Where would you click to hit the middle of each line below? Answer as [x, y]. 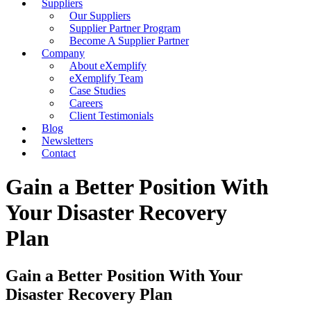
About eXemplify [108, 66]
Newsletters [67, 141]
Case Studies [98, 91]
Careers [86, 103]
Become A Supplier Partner [129, 41]
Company [63, 53]
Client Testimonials [111, 116]
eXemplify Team [106, 78]
